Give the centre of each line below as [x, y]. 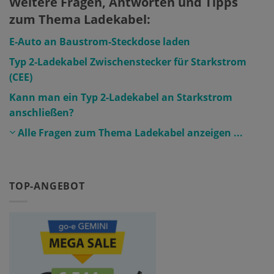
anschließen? [42, 113]
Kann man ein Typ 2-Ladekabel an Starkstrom [121, 98]
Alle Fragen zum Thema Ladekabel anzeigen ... [129, 133]
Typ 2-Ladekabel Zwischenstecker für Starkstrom [128, 62]
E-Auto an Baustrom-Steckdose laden [100, 42]
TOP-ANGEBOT [47, 186]
